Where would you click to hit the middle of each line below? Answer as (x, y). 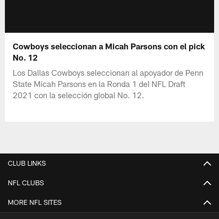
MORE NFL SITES (35, 202)
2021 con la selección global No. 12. (79, 95)
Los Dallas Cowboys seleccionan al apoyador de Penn (108, 72)
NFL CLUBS (26, 182)
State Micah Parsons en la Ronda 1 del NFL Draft (99, 83)
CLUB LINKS (27, 163)
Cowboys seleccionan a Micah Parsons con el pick (109, 46)
